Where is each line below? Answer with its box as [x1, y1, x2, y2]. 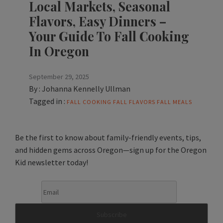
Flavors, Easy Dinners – [29, 13, 166, 30]
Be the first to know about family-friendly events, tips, [15, 132, 201, 143]
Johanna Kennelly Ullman [42, 84, 130, 94]
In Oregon [29, 43, 89, 60]
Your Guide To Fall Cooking [29, 28, 189, 45]
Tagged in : [29, 96, 65, 107]
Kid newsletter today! [15, 157, 88, 168]
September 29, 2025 [29, 72, 89, 82]
